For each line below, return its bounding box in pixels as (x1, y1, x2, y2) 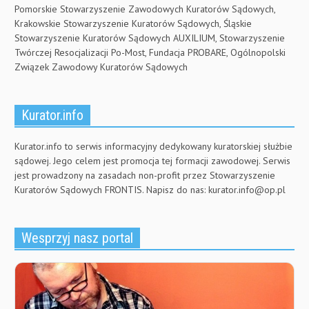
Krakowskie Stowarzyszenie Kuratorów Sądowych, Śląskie (14, 17, 252, 30)
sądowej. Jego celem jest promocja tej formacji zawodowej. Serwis (14, 154, 290, 167)
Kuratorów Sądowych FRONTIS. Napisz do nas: (14, 183, 208, 196)
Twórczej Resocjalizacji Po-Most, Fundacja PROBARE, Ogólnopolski (14, 46, 286, 59)
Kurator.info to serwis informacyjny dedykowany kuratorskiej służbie (14, 139, 292, 152)
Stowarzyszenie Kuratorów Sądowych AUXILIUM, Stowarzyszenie (14, 31, 285, 44)
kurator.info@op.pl (208, 183, 286, 196)
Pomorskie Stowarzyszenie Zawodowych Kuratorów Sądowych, (14, 2, 275, 15)
